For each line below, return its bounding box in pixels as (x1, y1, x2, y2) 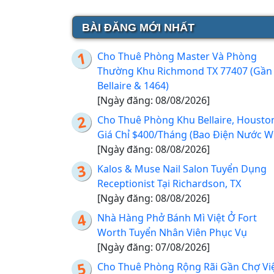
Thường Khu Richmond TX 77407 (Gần (97, 64, 272, 78)
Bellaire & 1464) (97, 79, 169, 93)
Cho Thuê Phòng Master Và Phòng (97, 50, 257, 64)
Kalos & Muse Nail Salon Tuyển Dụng (97, 162, 267, 176)
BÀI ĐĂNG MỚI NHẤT (82, 21, 194, 34)
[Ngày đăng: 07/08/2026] (97, 240, 210, 254)
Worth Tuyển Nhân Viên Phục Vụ (97, 226, 247, 240)
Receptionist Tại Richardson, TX (97, 177, 241, 191)
